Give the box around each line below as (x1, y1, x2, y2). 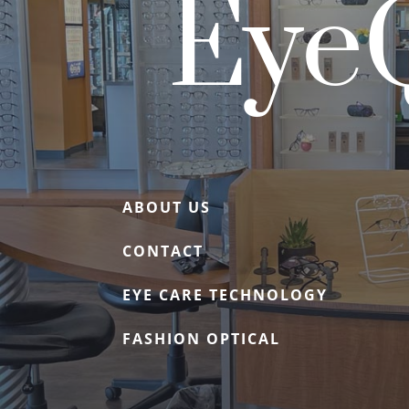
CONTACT (122, 241, 204, 262)
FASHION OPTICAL (122, 329, 281, 350)
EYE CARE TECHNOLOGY (122, 285, 329, 306)
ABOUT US (122, 197, 212, 218)
